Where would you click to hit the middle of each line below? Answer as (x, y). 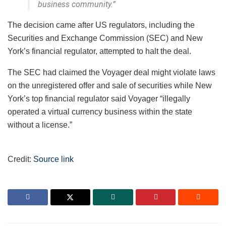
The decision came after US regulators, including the (101, 25)
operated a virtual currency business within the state (100, 112)
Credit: (20, 159)
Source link (53, 159)
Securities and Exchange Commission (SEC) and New (105, 38)
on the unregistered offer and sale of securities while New (110, 86)
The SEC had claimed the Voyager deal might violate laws (111, 73)
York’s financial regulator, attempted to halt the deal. (101, 51)
